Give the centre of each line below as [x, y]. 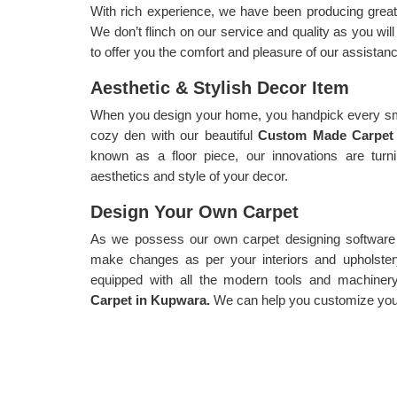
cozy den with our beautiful [175, 135]
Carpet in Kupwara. [150, 300]
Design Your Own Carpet [195, 212]
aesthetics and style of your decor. [189, 176]
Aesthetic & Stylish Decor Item [220, 88]
